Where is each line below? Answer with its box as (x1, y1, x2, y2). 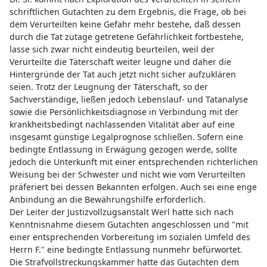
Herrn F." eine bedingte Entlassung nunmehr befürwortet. (9, 243, 243, 255)
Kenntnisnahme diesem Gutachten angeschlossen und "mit (9, 218, 249, 230)
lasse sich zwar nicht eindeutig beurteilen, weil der (9, 43, 215, 55)
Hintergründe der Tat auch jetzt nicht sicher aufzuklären (9, 68, 236, 80)
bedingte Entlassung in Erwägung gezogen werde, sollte (9, 143, 237, 155)
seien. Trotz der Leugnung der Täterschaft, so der (9, 80, 208, 92)
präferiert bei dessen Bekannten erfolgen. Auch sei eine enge (9, 181, 257, 193)
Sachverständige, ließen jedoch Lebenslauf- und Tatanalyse (9, 93, 248, 105)
